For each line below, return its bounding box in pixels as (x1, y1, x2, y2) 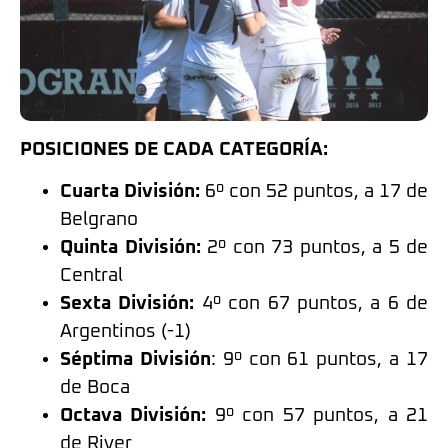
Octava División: (60, 406, 207, 426)
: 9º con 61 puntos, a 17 (210, 350, 429, 370)
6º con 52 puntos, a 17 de (200, 182, 428, 202)
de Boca (60, 378, 130, 398)
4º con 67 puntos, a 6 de (194, 294, 428, 314)
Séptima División (60, 350, 211, 370)
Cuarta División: (60, 182, 200, 202)
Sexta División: (60, 294, 195, 314)
